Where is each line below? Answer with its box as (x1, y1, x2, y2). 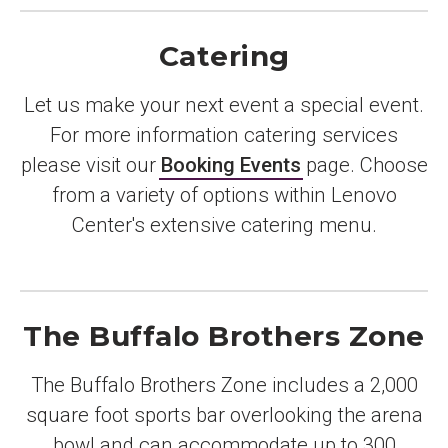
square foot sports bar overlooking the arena (25, 402, 423, 427)
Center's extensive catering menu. (71, 212, 377, 237)
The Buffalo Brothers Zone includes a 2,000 (30, 372, 418, 397)
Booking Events (160, 152, 301, 177)
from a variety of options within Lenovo (51, 182, 397, 207)
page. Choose (300, 152, 428, 177)
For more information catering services (50, 122, 398, 147)
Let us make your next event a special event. (24, 92, 424, 117)
